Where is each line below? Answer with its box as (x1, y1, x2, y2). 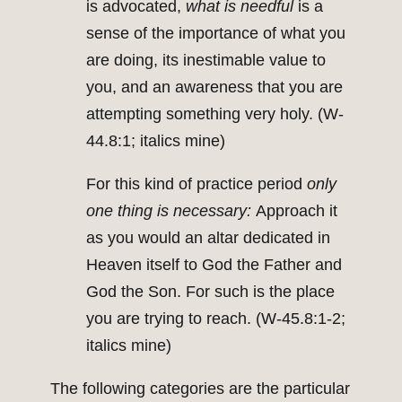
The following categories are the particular (50, 380, 350, 398)
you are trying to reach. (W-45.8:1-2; (86, 310, 345, 328)
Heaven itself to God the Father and (86, 256, 342, 275)
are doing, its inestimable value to (86, 51, 326, 70)
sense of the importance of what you (86, 24, 345, 43)
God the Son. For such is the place (86, 283, 335, 301)
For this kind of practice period (86, 175, 302, 194)
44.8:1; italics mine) (86, 132, 225, 151)
